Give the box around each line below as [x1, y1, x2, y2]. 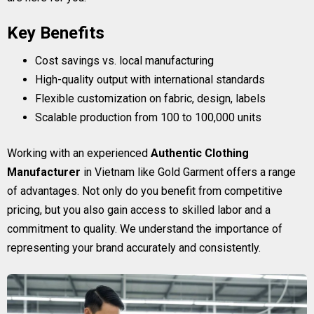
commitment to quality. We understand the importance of [7, 222, 282, 235]
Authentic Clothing [151, 146, 249, 160]
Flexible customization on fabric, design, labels [35, 92, 266, 105]
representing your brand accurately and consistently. [7, 241, 261, 254]
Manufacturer [7, 165, 81, 179]
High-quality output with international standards [35, 73, 265, 86]
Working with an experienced [7, 146, 151, 160]
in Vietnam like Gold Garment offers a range [81, 165, 296, 179]
